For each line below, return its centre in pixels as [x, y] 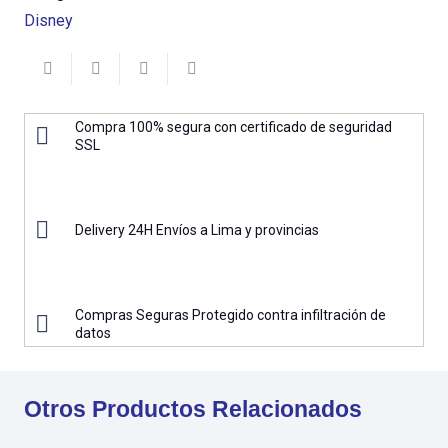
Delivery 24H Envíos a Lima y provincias [197, 230]
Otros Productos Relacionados [193, 409]
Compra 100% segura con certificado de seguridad [234, 127]
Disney [48, 20]
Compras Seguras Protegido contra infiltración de [231, 315]
